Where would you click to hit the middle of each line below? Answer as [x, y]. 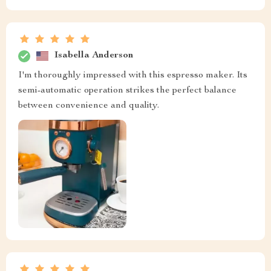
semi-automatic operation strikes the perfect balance [127, 90]
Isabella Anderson [94, 56]
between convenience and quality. [89, 106]
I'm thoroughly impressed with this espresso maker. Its [133, 75]
